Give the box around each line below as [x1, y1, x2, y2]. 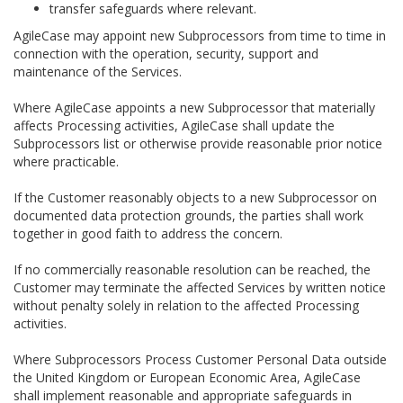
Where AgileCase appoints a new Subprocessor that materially [13, 99, 375, 116]
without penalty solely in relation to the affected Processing [13, 297, 359, 314]
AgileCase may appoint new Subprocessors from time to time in [13, 27, 386, 44]
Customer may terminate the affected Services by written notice [13, 279, 386, 296]
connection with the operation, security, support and [13, 45, 318, 62]
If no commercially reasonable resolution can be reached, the [13, 261, 371, 278]
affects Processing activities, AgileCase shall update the [13, 117, 335, 134]
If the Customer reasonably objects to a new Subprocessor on [13, 189, 377, 206]
